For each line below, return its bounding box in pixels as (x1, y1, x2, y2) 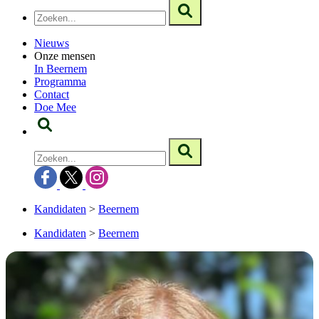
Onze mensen (34, 50, 95, 62)
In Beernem (34, 63, 87, 75)
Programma (34, 75, 86, 88)
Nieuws (34, 37, 69, 49)
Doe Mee (34, 101, 76, 113)
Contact (34, 88, 69, 100)
